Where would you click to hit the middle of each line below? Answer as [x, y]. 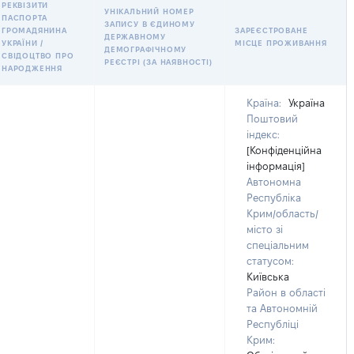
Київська [268, 277]
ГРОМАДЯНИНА [34, 30]
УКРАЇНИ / [23, 43]
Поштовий [272, 119]
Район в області [286, 292]
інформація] [276, 166]
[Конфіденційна [284, 150]
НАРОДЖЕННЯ [32, 68]
